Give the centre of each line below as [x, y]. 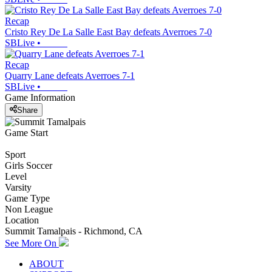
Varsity [18, 187]
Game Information [40, 98]
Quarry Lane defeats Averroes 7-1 [70, 76]
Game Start [26, 132]
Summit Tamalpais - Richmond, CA [74, 231]
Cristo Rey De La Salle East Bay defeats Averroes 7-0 [108, 32]
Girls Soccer [29, 165]
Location [22, 220]
